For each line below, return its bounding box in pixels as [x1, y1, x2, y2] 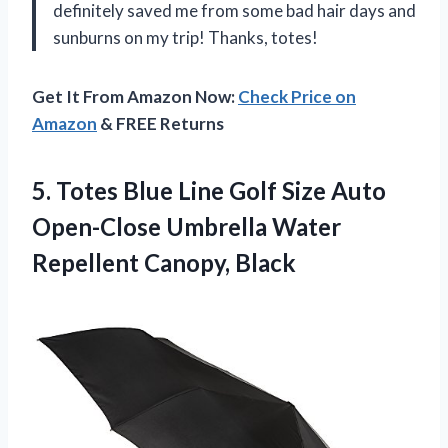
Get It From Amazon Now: [32, 85, 238, 107]
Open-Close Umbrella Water [32, 211, 341, 241]
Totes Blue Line [56, 175, 224, 205]
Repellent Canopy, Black [32, 247, 296, 277]
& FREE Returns [97, 112, 224, 134]
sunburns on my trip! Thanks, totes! [53, 26, 318, 48]
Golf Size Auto [224, 175, 386, 205]
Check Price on [238, 85, 356, 107]
